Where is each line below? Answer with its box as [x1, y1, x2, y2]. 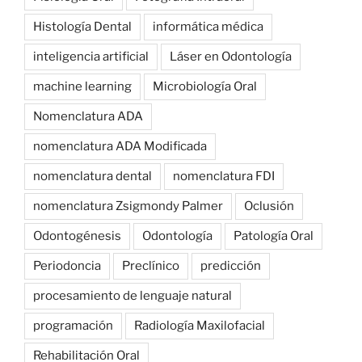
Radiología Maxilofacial [134, 318, 265, 333]
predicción [200, 258, 261, 273]
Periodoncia [33, 258, 101, 273]
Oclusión [244, 198, 294, 213]
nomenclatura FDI [173, 168, 275, 183]
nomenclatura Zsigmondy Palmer [33, 198, 223, 213]
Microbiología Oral [153, 78, 257, 94]
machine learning [33, 78, 132, 94]
